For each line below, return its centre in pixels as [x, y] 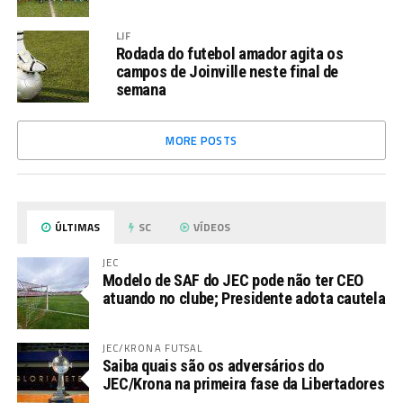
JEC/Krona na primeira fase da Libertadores [243, 384]
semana [141, 90]
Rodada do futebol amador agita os [229, 54]
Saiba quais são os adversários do [213, 366]
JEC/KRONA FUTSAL [152, 348]
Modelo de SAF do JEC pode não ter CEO [233, 280]
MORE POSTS [201, 140]
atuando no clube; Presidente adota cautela [244, 298]
